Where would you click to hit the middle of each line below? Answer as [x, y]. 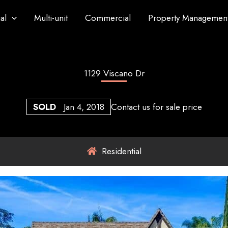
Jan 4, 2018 [84, 107]
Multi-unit [51, 18]
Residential [120, 151]
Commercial [108, 18]
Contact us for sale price [156, 107]
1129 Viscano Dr [114, 73]
